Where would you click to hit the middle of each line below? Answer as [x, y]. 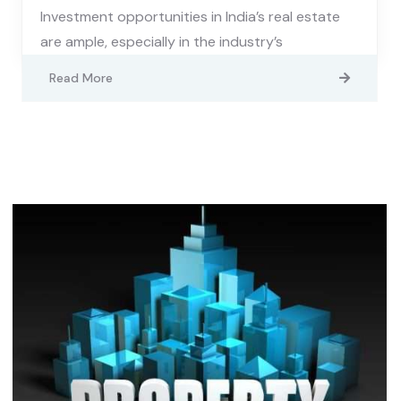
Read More [81, 78]
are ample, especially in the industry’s [162, 42]
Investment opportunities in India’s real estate [190, 17]
